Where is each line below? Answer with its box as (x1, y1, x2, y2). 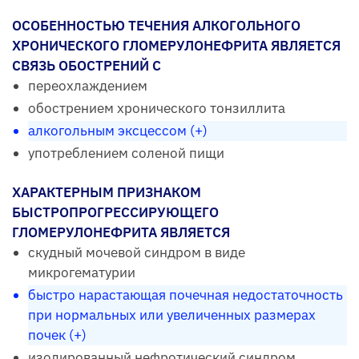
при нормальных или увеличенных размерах (28, 305, 316, 324)
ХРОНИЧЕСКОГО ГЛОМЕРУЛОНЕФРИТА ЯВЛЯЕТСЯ (12, 36, 341, 54)
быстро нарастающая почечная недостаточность (28, 285, 343, 304)
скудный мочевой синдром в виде (28, 243, 245, 261)
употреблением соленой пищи (28, 143, 224, 162)
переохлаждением (28, 76, 147, 95)
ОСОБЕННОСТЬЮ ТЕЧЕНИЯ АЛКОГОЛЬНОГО (12, 16, 301, 34)
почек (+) (28, 325, 87, 344)
